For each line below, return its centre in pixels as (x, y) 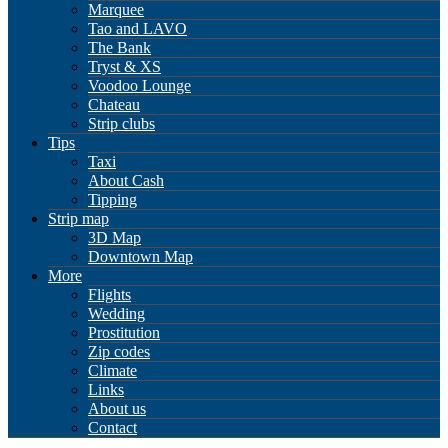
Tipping (112, 200)
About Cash (126, 181)
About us (117, 409)
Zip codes (119, 352)
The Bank (119, 48)
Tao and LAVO (137, 29)
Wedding (116, 314)
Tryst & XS (124, 67)
